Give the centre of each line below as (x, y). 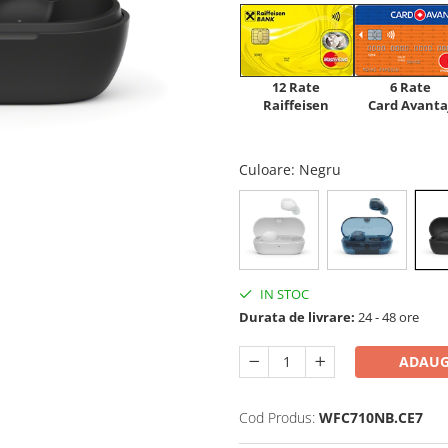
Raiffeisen (296, 105)
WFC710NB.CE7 (371, 418)
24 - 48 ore (387, 317)
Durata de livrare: (297, 317)
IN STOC (283, 294)
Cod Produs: (277, 418)
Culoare (265, 170)
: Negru (318, 170)
